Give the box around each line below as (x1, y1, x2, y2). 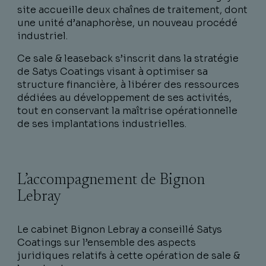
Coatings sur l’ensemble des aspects (17, 236, 196, 249)
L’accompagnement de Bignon (17, 173, 205, 188)
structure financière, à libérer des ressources (17, 78, 239, 91)
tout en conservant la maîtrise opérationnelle (17, 104, 237, 117)
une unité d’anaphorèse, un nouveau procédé (17, 17, 237, 29)
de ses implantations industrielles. (17, 118, 186, 130)
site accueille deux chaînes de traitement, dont (17, 4, 248, 16)
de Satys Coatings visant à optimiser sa (17, 65, 208, 78)
